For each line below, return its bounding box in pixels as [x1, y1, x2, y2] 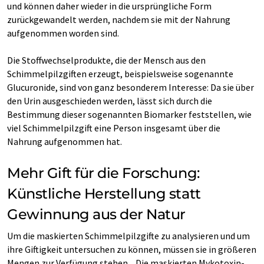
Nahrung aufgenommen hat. [7, 136, 122, 147]
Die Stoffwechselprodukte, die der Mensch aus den [7, 54, 206, 66]
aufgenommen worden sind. [7, 27, 119, 39]
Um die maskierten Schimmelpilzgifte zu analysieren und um [7, 230, 250, 242]
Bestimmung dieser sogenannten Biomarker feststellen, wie [7, 108, 252, 120]
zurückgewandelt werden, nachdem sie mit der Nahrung [7, 14, 230, 25]
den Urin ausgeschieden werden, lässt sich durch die [7, 95, 212, 107]
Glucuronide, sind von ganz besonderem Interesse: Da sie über [7, 81, 254, 93]
